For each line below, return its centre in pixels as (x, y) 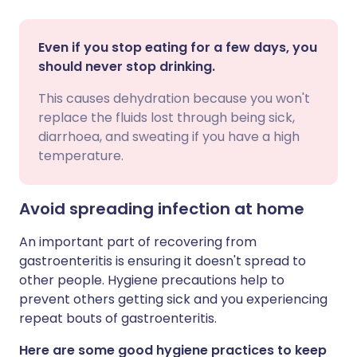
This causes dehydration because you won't (174, 98)
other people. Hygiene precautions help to (152, 280)
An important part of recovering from (138, 242)
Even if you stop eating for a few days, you (178, 47)
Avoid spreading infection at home (162, 209)
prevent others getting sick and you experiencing (173, 299)
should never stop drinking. (127, 67)
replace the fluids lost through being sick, (167, 118)
